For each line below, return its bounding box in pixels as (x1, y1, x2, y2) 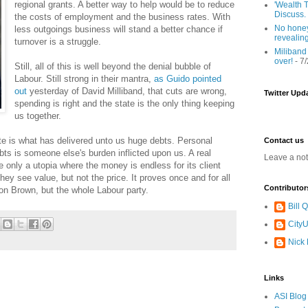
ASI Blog (274, 291, 307, 301)
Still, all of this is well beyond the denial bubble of (14, 60, 212, 71)
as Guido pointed (154, 73, 222, 84)
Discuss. (274, 10, 306, 19)
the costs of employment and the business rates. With (14, 11, 231, 22)
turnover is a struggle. (14, 36, 102, 47)
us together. (14, 110, 62, 121)
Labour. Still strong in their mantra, (14, 73, 155, 84)
